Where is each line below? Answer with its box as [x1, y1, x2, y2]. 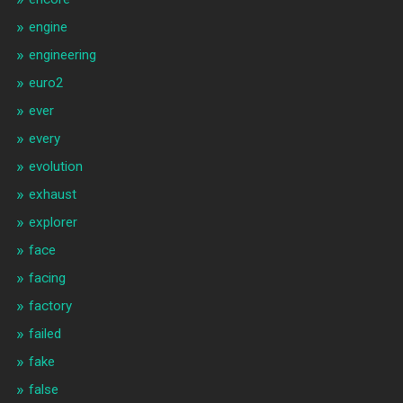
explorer [28, 214, 77, 231]
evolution [28, 158, 83, 175]
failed [28, 326, 61, 343]
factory [28, 298, 72, 315]
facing [28, 270, 66, 287]
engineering [28, 47, 96, 64]
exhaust [28, 186, 76, 203]
